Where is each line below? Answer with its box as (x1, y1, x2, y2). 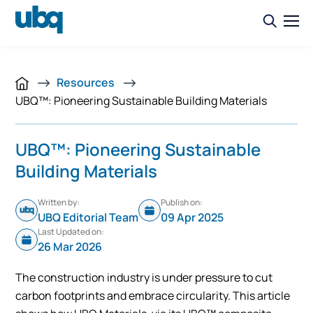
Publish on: (161, 196, 203, 208)
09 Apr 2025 (161, 210, 224, 225)
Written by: (38, 196, 80, 208)
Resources (57, 75, 117, 90)
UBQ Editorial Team (38, 210, 139, 225)
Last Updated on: (38, 226, 105, 238)
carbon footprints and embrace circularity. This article (15, 288, 291, 303)
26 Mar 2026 (38, 239, 103, 254)
